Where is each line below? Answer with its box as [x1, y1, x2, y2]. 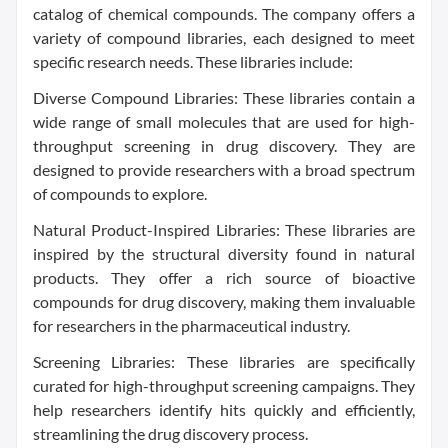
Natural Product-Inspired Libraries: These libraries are [33, 220, 415, 240]
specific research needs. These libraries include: [33, 52, 353, 72]
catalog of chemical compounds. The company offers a [33, 4, 415, 24]
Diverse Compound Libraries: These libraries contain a [33, 88, 415, 108]
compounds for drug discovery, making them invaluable [33, 292, 415, 312]
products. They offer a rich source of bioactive [33, 268, 415, 288]
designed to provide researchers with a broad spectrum [33, 160, 415, 180]
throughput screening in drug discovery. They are [33, 136, 415, 156]
